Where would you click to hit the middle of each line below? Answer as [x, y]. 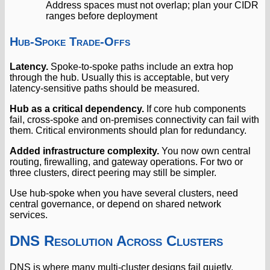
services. [29, 215]
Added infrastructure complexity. [84, 151]
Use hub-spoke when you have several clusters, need [124, 193]
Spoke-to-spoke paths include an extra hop [141, 66]
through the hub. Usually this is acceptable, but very [119, 77]
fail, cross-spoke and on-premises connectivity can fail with [134, 119]
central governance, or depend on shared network [115, 204]
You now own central [205, 151]
